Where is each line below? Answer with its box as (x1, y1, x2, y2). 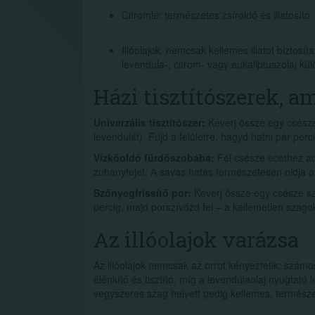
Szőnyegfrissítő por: (94, 186, 191, 200)
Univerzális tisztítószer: (94, 115, 205, 129)
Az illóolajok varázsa (94, 226, 299, 253)
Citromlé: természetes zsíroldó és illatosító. (122, 8, 313, 22)
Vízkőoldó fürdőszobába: (94, 150, 214, 165)
